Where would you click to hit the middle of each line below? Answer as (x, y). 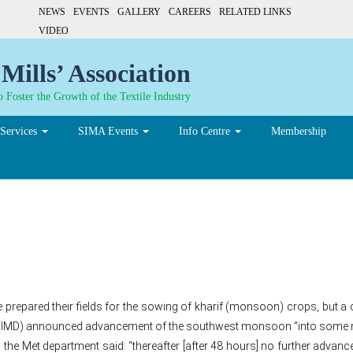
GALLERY (139, 12)
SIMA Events (110, 131)
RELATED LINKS (255, 12)
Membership (299, 131)
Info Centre (206, 131)
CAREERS (190, 12)
